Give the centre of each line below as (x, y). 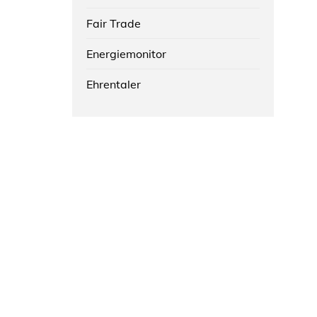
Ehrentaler (114, 84)
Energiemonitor (126, 53)
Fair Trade (114, 23)
